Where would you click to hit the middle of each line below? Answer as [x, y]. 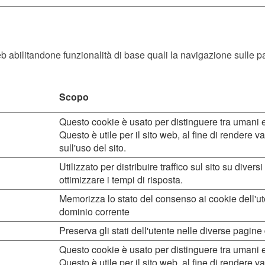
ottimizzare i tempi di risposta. [121, 180]
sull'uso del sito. [93, 148]
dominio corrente [94, 211]
